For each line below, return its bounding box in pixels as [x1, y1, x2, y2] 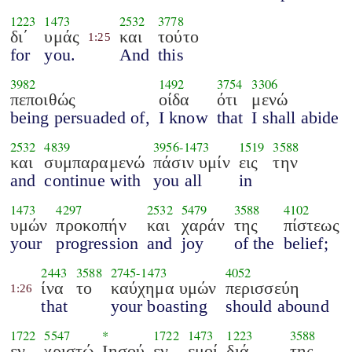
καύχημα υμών [110, 277, 217, 298]
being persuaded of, [9, 107, 150, 127]
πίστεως [283, 214, 339, 235]
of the [233, 233, 275, 253]
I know [158, 107, 208, 127]
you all [153, 170, 203, 190]
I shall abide [251, 107, 339, 127]
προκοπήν [56, 214, 126, 235]
